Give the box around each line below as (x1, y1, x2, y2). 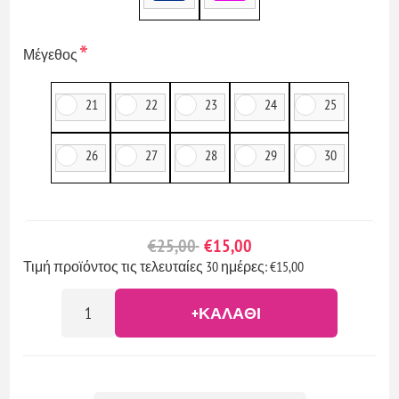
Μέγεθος (23, 45, 81, 63)
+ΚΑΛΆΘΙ (191, 302, 261, 323)
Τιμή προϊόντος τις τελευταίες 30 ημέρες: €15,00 (23, 256, 305, 275)
